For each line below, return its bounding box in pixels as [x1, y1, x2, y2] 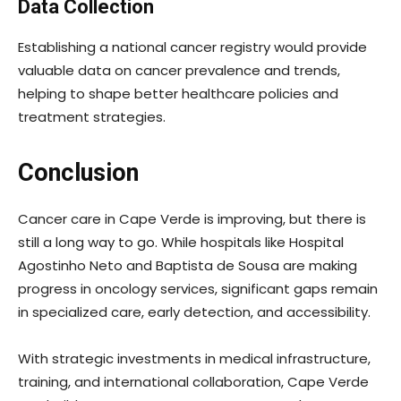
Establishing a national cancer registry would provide [18, 38, 367, 57]
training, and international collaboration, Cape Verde [18, 372, 369, 392]
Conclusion [18, 158, 139, 188]
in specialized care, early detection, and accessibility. [18, 303, 371, 322]
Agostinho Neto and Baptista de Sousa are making [18, 256, 357, 276]
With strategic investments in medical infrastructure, [18, 349, 371, 369]
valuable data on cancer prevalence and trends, [18, 61, 340, 81]
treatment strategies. [18, 107, 166, 127]
